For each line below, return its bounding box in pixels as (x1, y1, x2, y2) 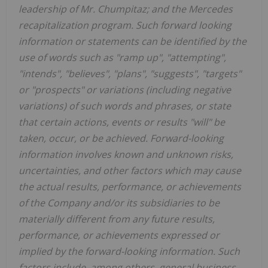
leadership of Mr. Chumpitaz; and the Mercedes (19, 2, 233, 16)
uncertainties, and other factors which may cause (19, 164, 241, 178)
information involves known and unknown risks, (19, 148, 233, 162)
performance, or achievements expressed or (19, 229, 220, 242)
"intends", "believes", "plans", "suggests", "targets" (19, 67, 241, 81)
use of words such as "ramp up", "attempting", (19, 51, 226, 65)
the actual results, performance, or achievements (19, 180, 241, 194)
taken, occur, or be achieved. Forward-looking (19, 132, 224, 145)
